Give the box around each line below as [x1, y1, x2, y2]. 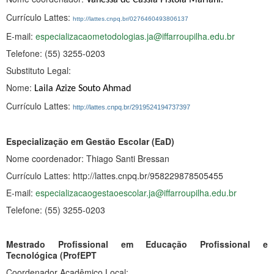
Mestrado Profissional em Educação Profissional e [6, 237, 268, 250]
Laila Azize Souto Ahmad [34, 83, 131, 94]
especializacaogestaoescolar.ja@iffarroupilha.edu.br [35, 186, 237, 199]
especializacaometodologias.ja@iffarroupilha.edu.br [35, 29, 235, 42]
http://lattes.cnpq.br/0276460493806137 [73, 15, 188, 22]
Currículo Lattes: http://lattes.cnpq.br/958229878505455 [6, 169, 223, 182]
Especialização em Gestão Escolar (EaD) [6, 135, 174, 147]
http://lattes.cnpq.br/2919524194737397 [73, 103, 190, 111]
